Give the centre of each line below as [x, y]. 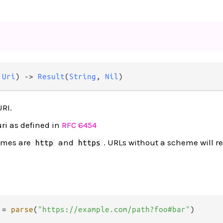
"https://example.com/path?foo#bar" [114, 209]
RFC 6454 [79, 125]
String [83, 77]
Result [51, 77]
